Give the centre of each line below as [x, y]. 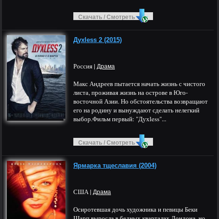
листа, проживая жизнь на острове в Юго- [131, 92]
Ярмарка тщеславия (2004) [115, 165]
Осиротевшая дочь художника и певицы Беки [135, 209]
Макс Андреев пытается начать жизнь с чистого [139, 84]
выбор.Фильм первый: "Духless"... [120, 119]
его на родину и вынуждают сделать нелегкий [136, 110]
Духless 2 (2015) [98, 40]
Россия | [85, 66]
